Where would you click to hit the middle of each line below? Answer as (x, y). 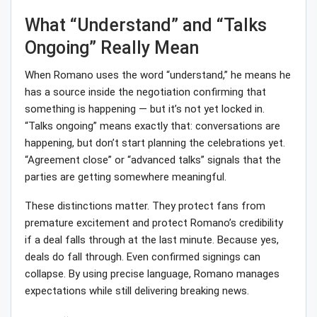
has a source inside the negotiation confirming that (145, 92)
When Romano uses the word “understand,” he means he (158, 75)
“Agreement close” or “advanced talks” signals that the (153, 160)
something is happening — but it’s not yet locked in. (145, 109)
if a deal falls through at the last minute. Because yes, (152, 240)
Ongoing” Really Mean (112, 48)
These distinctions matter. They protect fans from (145, 206)
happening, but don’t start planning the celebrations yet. (155, 143)
